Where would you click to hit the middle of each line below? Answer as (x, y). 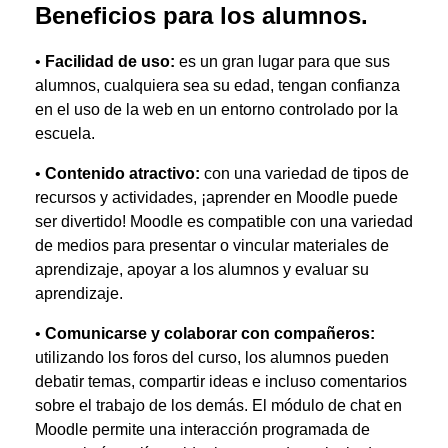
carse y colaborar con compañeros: (240, 333)
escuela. (65, 133)
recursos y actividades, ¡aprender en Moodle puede (216, 197)
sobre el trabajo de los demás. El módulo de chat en (218, 405)
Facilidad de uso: (112, 61)
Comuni (75, 333)
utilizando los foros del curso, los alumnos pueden (212, 357)
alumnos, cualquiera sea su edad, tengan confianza (217, 85)
